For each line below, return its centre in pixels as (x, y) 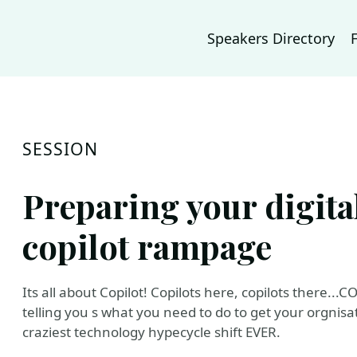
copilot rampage (147, 246)
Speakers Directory (271, 38)
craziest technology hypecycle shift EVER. (151, 332)
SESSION (61, 149)
